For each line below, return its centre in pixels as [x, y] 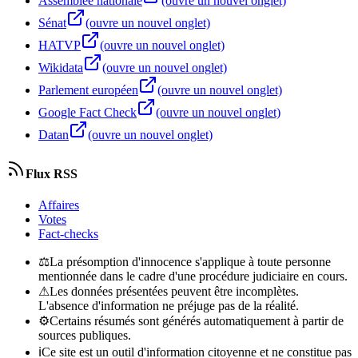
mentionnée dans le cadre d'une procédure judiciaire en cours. [193, 276]
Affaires [59, 205]
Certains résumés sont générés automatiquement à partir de [197, 321]
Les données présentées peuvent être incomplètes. [174, 292]
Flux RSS [52, 174]
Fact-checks [68, 234]
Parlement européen [88, 89]
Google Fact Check [88, 112]
